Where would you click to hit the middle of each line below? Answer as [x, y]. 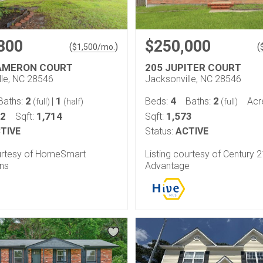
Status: [159, 131]
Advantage [167, 166]
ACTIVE [192, 131]
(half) [73, 102]
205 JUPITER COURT [193, 68]
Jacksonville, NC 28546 [193, 79]
